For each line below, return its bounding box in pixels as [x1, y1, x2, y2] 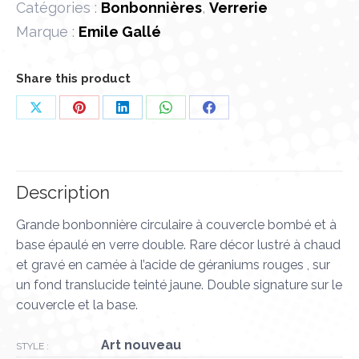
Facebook [208, 158, 268, 174]
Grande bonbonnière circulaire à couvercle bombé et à [16, 217, 337, 233]
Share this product [16, 71, 131, 87]
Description [16, 182, 110, 204]
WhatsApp [164, 158, 229, 174]
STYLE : [16, 341, 49, 353]
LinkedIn [121, 158, 171, 174]
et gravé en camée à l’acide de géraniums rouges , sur [16, 257, 330, 273]
